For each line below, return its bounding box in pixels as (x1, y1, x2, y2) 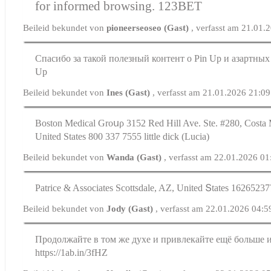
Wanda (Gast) (106, 152, 165, 162)
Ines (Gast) (106, 87, 153, 97)
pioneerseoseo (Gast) (106, 22, 192, 33)
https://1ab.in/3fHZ (35, 247, 108, 258)
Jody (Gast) (106, 203, 156, 214)
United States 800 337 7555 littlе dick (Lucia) (35, 131, 210, 142)
